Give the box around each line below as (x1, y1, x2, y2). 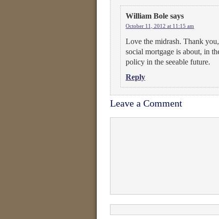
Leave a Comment (110, 98, 182, 109)
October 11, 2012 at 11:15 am (126, 23, 194, 29)
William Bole (126, 12, 168, 20)
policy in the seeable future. (126, 58, 210, 66)
